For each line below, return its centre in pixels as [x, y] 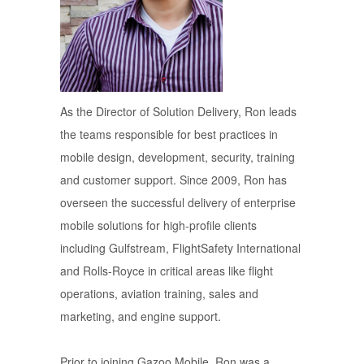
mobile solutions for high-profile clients [158, 225]
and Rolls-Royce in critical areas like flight [167, 270]
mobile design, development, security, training [178, 156]
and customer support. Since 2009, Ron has [173, 179]
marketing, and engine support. [141, 316]
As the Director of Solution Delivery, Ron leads [178, 111]
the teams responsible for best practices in [169, 134]
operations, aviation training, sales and [159, 293]
